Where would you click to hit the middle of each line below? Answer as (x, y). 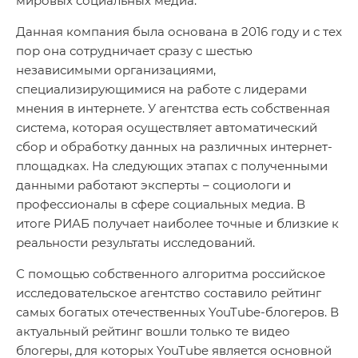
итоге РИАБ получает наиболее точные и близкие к (177, 223)
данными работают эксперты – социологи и (153, 185)
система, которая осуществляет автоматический (167, 127)
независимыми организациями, (116, 70)
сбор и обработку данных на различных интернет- (174, 146)
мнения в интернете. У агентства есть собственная (173, 108)
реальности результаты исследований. (135, 242)
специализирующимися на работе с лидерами (161, 89)
